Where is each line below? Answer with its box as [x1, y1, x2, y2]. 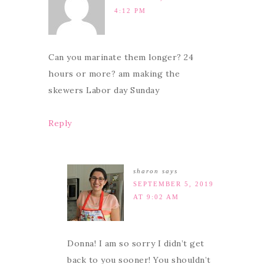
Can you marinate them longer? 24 [48, 51, 193, 62]
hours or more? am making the [48, 68, 180, 79]
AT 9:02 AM [133, 193, 179, 200]
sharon [133, 167, 159, 174]
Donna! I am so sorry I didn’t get [67, 237, 204, 249]
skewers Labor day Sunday [48, 84, 159, 95]
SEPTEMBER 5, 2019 [133, 180, 214, 187]
